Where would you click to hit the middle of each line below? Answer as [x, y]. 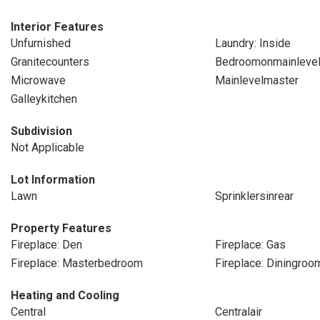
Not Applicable [47, 147]
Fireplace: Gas [250, 245]
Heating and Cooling [65, 295]
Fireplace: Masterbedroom [77, 263]
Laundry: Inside [252, 43]
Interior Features [57, 27]
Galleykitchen [44, 99]
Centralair [238, 312]
